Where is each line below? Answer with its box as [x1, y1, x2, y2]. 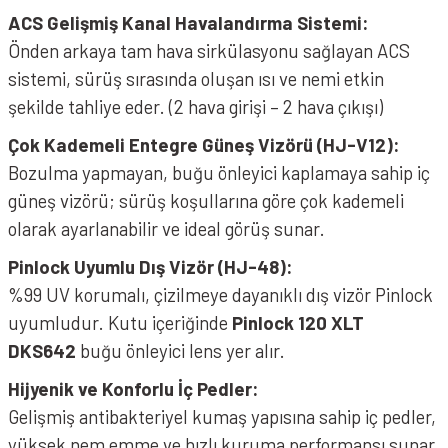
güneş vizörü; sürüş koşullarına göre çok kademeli [8, 189, 404, 212]
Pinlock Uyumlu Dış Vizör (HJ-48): [8, 255, 293, 278]
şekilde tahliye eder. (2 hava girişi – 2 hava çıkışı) [8, 95, 383, 118]
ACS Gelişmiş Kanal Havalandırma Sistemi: [8, 11, 369, 34]
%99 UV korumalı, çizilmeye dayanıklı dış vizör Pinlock [8, 283, 433, 306]
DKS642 [8, 339, 76, 362]
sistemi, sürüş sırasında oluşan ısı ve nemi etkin [8, 67, 384, 90]
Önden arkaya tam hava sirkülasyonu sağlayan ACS [8, 39, 410, 62]
